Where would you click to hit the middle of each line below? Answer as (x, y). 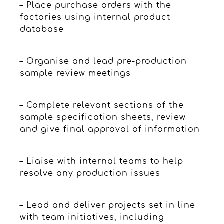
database (42, 29)
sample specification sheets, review (103, 117)
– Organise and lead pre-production (103, 61)
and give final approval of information (110, 129)
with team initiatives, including (92, 217)
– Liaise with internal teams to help (102, 161)
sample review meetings (75, 73)
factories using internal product (95, 17)
